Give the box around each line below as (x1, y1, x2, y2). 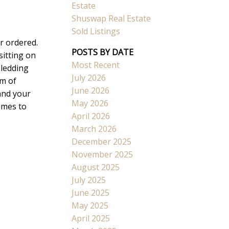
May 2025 (72, 200, 109, 212)
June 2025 (72, 187, 110, 199)
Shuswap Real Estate (72, 13, 151, 25)
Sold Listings (72, 26, 121, 37)
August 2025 (72, 162, 120, 173)
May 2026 (72, 98, 109, 109)
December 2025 (72, 136, 132, 148)
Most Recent (72, 59, 120, 71)
